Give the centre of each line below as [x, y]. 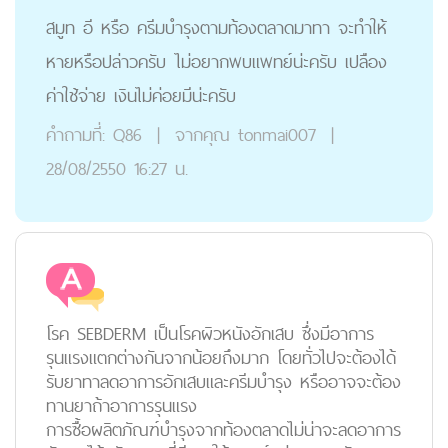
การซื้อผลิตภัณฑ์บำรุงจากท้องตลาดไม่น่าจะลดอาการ [223, 429]
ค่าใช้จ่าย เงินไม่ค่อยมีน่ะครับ [141, 95]
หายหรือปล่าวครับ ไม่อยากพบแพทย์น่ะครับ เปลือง [216, 61]
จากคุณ [198, 134]
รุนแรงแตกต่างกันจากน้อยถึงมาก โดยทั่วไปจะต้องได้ [221, 357]
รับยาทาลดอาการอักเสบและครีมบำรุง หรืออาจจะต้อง [223, 381]
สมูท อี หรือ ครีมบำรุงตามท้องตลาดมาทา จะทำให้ [216, 27]
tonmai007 [276, 134]
